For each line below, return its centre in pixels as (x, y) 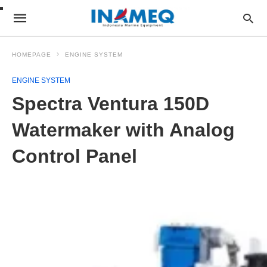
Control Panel (74, 156)
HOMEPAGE (32, 55)
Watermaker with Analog (123, 130)
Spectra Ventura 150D (111, 104)
